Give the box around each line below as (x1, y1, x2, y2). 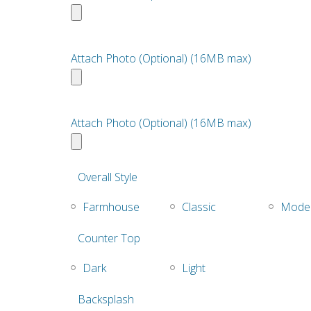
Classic (181, 199, 216, 215)
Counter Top (78, 230, 140, 246)
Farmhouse (83, 199, 140, 215)
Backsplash (78, 292, 134, 308)
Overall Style (78, 169, 137, 185)
